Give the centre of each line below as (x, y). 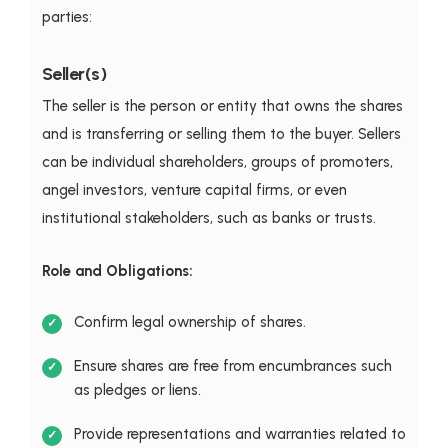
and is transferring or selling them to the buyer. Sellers (221, 133)
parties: (66, 16)
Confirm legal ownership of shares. (189, 321)
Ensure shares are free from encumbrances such (232, 365)
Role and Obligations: (117, 270)
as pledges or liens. (137, 389)
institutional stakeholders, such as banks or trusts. (208, 217)
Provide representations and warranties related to (239, 433)
